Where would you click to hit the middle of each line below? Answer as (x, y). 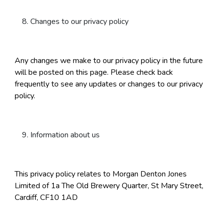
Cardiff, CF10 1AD (46, 198)
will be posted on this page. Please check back (94, 73)
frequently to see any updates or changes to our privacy (109, 84)
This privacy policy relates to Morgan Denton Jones (101, 174)
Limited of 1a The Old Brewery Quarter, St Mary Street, (109, 186)
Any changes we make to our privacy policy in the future (109, 61)
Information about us (65, 135)
